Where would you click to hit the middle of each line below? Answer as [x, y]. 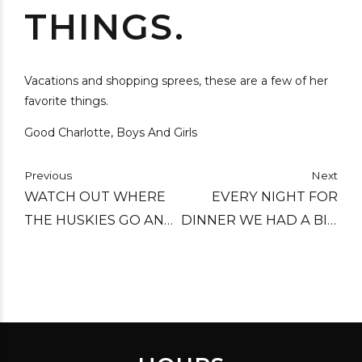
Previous [48, 175]
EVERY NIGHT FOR [275, 196]
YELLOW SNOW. [79, 267]
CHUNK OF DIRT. [282, 243]
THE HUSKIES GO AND [100, 220]
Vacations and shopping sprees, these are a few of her [176, 81]
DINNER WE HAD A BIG [259, 220]
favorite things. [66, 101]
